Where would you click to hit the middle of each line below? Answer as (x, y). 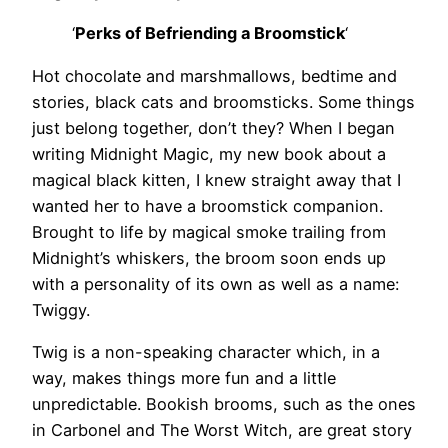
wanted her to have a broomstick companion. (207, 205)
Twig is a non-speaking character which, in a (206, 351)
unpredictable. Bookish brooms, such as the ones (224, 403)
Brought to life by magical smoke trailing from (209, 231)
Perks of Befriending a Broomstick (210, 33)
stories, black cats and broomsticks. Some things (223, 101)
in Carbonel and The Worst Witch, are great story (222, 429)
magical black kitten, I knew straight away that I (216, 179)
